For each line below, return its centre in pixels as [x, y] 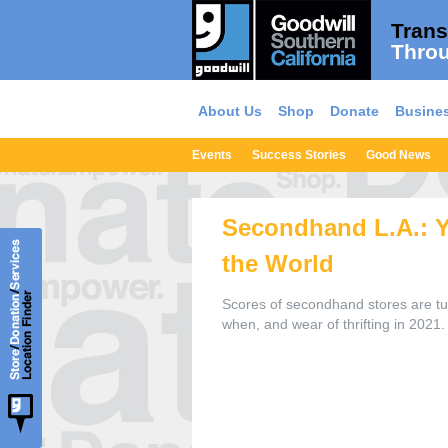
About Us [229, 111]
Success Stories [299, 155]
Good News [398, 155]
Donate [354, 111]
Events [212, 155]
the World [278, 263]
